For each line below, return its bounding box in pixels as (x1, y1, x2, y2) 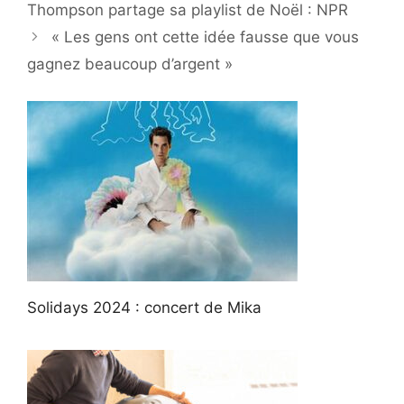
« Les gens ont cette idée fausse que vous (51, 28, 360, 47)
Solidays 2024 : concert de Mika (27, 298, 262, 317)
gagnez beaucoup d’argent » (27, 55, 233, 74)
